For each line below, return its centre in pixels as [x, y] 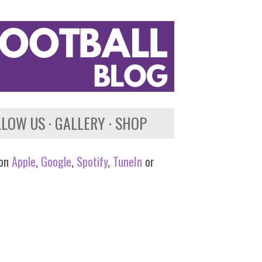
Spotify [92, 161]
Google [55, 161]
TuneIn [127, 161]
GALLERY [80, 123]
